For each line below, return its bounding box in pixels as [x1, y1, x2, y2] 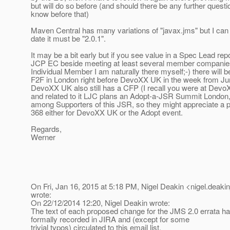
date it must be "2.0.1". [31, 33, 106, 44]
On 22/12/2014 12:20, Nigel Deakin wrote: [31, 197, 170, 208]
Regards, [31, 123, 62, 135]
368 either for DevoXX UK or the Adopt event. [31, 107, 183, 118]
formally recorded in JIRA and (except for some [31, 214, 189, 225]
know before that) [31, 8, 89, 20]
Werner [31, 131, 55, 143]
